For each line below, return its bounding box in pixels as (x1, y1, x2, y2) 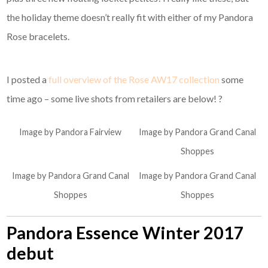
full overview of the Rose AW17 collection (48, 74, 220, 86)
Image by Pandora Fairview (19, 127, 122, 138)
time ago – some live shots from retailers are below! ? (7, 93, 223, 105)
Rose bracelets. (7, 31, 70, 42)
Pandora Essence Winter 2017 (7, 223, 245, 243)
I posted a (7, 74, 49, 86)
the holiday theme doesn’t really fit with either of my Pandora (7, 11, 254, 23)
